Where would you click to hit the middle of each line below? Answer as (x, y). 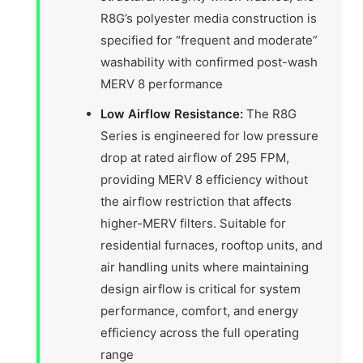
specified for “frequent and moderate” (209, 41)
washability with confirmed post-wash (209, 62)
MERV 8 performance (162, 84)
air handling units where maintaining (205, 267)
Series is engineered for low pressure (210, 136)
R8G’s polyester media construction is (209, 19)
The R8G (270, 114)
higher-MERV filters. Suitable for (194, 224)
